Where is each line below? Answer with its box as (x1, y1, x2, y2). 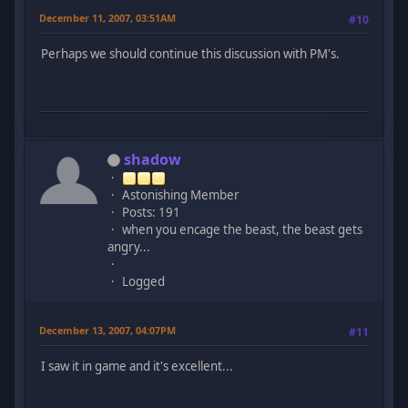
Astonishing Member (122, 186, 240, 203)
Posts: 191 (122, 203, 181, 220)
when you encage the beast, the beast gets (122, 220, 363, 238)
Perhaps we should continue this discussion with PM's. (41, 46, 341, 63)
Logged (122, 272, 166, 290)
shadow (124, 148, 182, 169)
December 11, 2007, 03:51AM (39, 10, 177, 25)
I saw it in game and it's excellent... (41, 358, 234, 375)
